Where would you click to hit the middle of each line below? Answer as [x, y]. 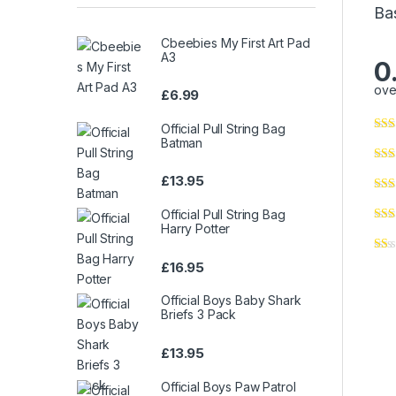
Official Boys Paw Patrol [228, 386]
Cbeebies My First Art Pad [236, 42]
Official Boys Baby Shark [231, 301]
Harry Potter [196, 229]
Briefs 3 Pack [199, 315]
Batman [182, 143]
